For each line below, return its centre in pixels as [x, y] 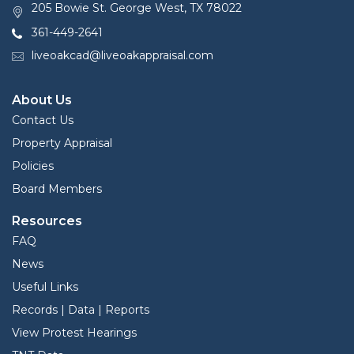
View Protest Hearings [74, 333]
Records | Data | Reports [81, 310]
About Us [42, 100]
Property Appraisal [62, 143]
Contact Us [43, 121]
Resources [47, 221]
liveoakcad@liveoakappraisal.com [122, 56]
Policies [33, 166]
